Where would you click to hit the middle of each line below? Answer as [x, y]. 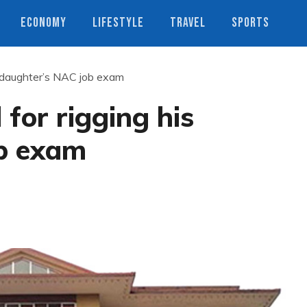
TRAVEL [188, 23]
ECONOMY [44, 23]
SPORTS [250, 23]
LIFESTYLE [118, 23]
